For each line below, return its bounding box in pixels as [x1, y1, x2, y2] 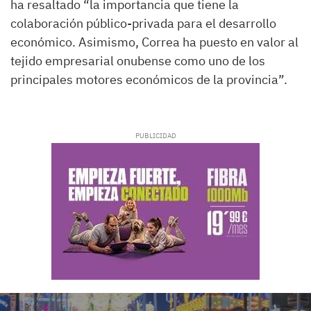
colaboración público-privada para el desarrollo [10, 15, 276, 31]
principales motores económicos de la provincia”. [10, 72, 287, 87]
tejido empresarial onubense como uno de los [10, 53, 265, 69]
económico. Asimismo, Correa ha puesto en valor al [10, 34, 299, 50]
